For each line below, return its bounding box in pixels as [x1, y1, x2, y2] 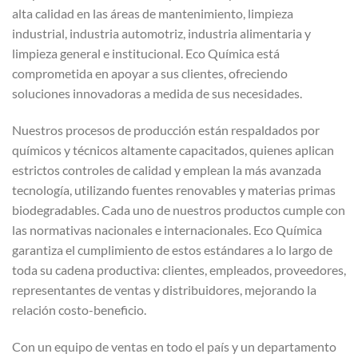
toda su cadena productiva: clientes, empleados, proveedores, [12, 261, 346, 277]
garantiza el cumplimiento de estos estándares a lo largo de [12, 241, 332, 257]
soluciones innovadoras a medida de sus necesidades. [12, 85, 302, 101]
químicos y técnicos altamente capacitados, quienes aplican [12, 141, 334, 157]
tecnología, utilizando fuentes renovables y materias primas [12, 181, 336, 197]
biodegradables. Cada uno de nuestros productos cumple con [12, 201, 345, 217]
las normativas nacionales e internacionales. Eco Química [12, 221, 322, 237]
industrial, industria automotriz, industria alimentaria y [12, 25, 311, 41]
